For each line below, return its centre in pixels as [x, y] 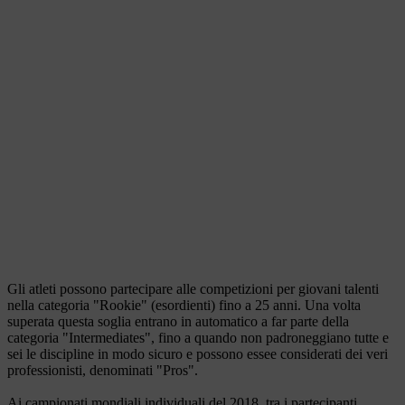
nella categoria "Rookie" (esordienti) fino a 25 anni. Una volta [184, 305]
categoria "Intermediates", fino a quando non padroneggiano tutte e [198, 338]
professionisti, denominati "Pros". [103, 370]
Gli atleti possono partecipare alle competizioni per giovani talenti [193, 289]
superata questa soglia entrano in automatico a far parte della [178, 321]
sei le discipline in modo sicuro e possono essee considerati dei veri [198, 354]
